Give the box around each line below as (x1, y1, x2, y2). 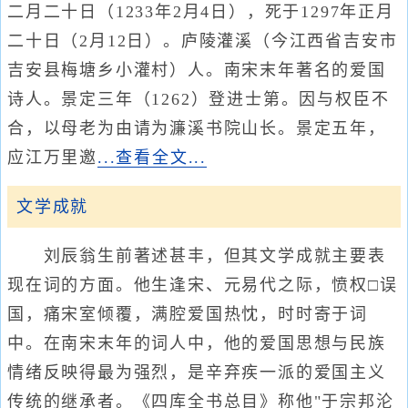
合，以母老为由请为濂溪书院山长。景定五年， (7, 119, 386, 138)
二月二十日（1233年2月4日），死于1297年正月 (7, 3, 394, 21)
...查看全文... (97, 148, 207, 167)
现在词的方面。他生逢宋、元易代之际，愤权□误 (7, 276, 398, 294)
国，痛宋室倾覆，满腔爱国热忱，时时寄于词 (7, 305, 368, 323)
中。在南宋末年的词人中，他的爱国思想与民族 (7, 334, 386, 352)
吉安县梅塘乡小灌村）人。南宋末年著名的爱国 (7, 61, 386, 79)
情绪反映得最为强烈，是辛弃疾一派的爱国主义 (7, 363, 386, 382)
